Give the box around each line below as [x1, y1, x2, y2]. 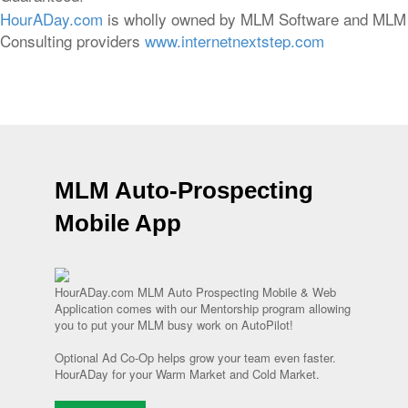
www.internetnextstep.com [145, 29, 324, 52]
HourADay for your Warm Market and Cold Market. [55, 365, 320, 382]
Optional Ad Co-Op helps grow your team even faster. [55, 349, 336, 366]
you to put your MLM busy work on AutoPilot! [55, 316, 293, 333]
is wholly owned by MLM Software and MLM [103, 7, 406, 30]
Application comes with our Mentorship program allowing [55, 300, 351, 317]
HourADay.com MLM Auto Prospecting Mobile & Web [55, 283, 336, 301]
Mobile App [55, 209, 181, 237]
